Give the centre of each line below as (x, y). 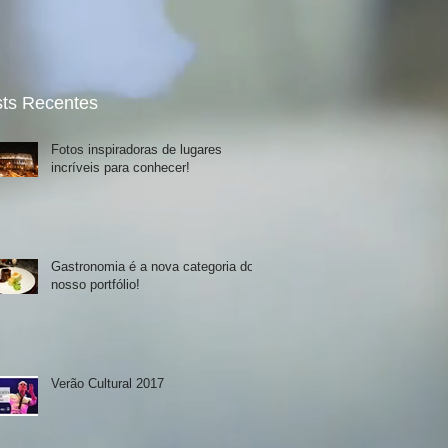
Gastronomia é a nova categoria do (152, 266)
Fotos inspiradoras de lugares (136, 149)
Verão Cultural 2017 (107, 383)
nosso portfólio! (95, 284)
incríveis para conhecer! (120, 167)
